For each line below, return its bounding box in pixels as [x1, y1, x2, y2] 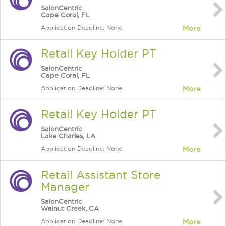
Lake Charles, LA [41, 132, 95, 139]
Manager [41, 181, 89, 193]
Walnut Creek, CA [41, 205, 99, 212]
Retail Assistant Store [41, 168, 160, 181]
